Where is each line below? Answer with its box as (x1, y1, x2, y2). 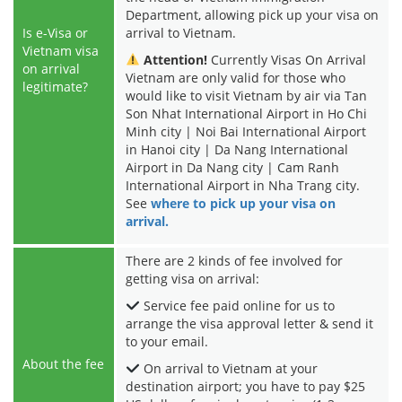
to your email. (126, 332, 208, 350)
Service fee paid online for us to (139, 296, 335, 314)
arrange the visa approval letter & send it (126, 314, 373, 332)
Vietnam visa (22, 41, 99, 59)
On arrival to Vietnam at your (139, 359, 318, 377)
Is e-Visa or (22, 23, 88, 41)
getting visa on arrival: (126, 269, 259, 287)
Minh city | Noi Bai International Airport (126, 122, 366, 140)
